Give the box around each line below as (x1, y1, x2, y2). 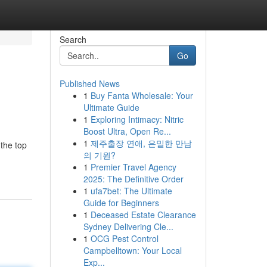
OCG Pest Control (90, 232, 159, 244)
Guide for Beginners (83, 197, 159, 209)
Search (59, 33, 86, 45)
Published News (59, 77, 120, 89)
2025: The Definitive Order (83, 173, 184, 185)
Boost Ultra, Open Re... (83, 125, 171, 137)
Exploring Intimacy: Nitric (90, 113, 184, 125)
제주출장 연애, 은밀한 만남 (90, 137, 192, 149)
